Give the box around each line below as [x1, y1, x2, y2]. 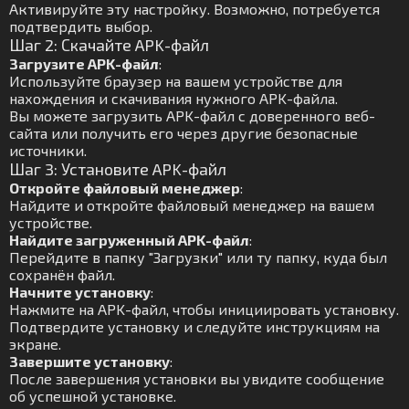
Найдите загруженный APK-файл [9, 231, 249, 248]
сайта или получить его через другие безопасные [9, 124, 358, 142]
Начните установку [9, 283, 151, 300]
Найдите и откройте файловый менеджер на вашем [9, 196, 374, 214]
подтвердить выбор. [9, 17, 152, 35]
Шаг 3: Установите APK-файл [9, 159, 226, 179]
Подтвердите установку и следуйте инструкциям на [9, 318, 380, 335]
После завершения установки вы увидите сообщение [9, 370, 384, 387]
